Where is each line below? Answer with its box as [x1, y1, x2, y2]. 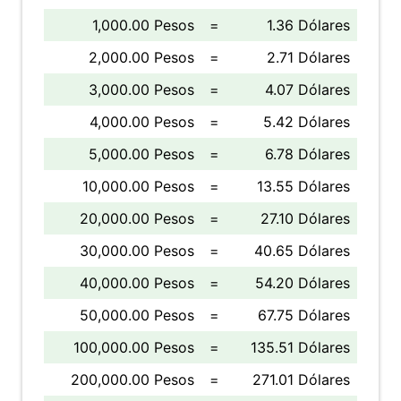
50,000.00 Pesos [80, 306, 194, 324]
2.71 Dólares [267, 48, 350, 66]
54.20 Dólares [255, 274, 350, 292]
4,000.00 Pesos [90, 113, 194, 131]
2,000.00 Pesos [89, 48, 194, 66]
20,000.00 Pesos [80, 209, 194, 227]
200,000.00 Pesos [71, 371, 194, 388]
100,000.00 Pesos [73, 338, 194, 356]
